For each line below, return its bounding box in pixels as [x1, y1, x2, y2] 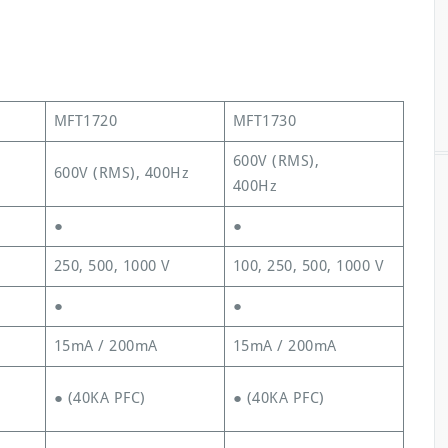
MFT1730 [232, 112, 296, 130]
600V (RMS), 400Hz [53, 164, 189, 182]
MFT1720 [53, 112, 117, 130]
